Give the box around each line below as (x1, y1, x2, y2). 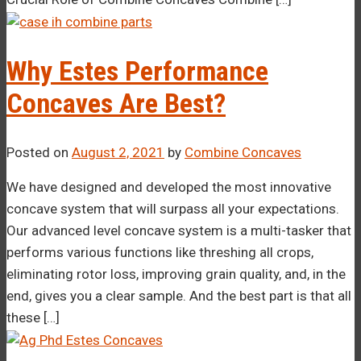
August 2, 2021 (72, 143, 164, 160)
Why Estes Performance (6, 55, 268, 88)
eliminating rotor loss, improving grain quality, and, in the (6, 265, 346, 282)
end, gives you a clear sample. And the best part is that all (6, 287, 351, 304)
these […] (6, 309, 60, 326)
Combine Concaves (185, 143, 301, 160)
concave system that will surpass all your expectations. (6, 200, 339, 217)
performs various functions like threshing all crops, (6, 243, 313, 260)
